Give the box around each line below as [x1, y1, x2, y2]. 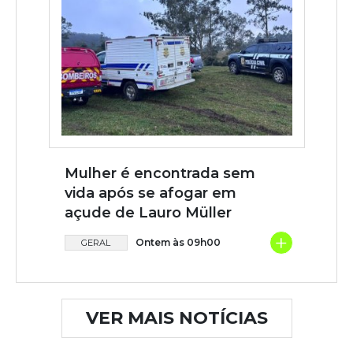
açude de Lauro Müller [64, 203, 232, 221]
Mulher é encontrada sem [64, 164, 255, 182]
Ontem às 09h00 [135, 236, 221, 248]
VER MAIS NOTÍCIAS [85, 307, 268, 329]
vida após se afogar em [64, 184, 236, 202]
